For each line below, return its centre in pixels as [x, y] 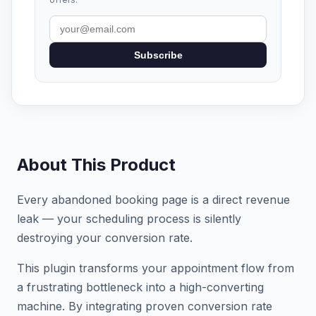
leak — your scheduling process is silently [129, 219]
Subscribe [158, 55]
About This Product [96, 165]
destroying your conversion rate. [105, 238]
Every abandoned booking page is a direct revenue [153, 200]
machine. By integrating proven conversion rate [145, 306]
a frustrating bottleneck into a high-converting [140, 287]
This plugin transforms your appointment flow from [156, 268]
